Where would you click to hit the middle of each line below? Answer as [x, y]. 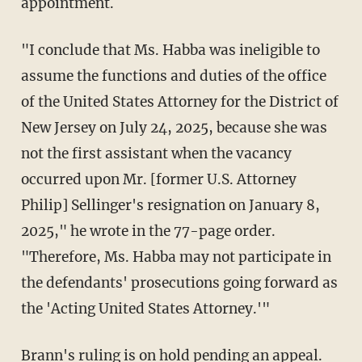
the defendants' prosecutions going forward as [179, 283]
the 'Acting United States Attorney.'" [145, 309]
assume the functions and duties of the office [173, 76]
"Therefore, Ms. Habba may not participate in [176, 257]
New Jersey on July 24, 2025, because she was [174, 128]
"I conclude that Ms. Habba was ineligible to [27, 51]
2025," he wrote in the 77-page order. [148, 232]
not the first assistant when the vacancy [156, 154]
